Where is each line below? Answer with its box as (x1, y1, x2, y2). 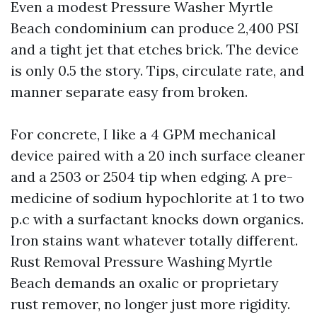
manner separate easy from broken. (11, 83, 248, 100)
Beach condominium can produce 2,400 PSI (11, 19, 299, 37)
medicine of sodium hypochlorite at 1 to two (11, 189, 304, 207)
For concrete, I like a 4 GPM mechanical (11, 125, 276, 143)
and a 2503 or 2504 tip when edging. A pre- (11, 168, 293, 185)
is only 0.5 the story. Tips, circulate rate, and (11, 62, 304, 79)
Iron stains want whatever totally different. (11, 231, 298, 249)
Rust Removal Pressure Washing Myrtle (11, 253, 272, 270)
